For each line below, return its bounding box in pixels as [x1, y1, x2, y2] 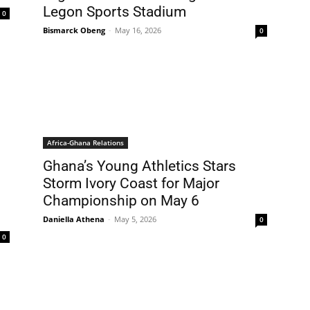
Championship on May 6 [43, 192, 199, 209]
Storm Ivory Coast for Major [43, 175, 219, 192]
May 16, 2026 [115, 25, 161, 35]
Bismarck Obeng [43, 25, 105, 35]
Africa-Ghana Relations [47, 138, 124, 147]
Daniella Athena [43, 214, 104, 224]
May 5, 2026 [114, 214, 156, 224]
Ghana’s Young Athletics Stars [43, 158, 236, 174]
